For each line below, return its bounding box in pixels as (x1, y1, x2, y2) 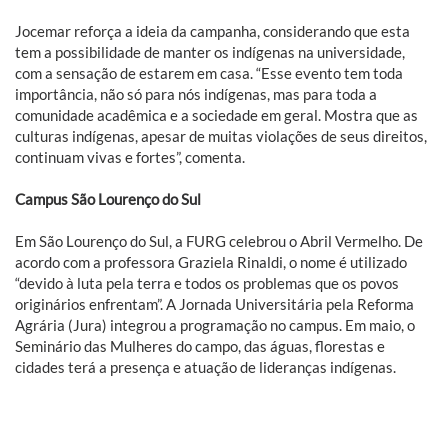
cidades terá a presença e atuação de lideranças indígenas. (15, 358, 396, 377)
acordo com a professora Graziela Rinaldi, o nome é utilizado (15, 253, 407, 272)
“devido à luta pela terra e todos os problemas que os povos (15, 274, 399, 293)
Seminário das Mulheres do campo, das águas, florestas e (15, 337, 385, 356)
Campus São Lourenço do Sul (15, 190, 201, 209)
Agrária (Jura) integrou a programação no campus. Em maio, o (15, 316, 415, 335)
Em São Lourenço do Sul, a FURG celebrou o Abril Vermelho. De (15, 232, 423, 251)
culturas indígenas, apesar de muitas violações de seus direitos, (15, 127, 427, 146)
